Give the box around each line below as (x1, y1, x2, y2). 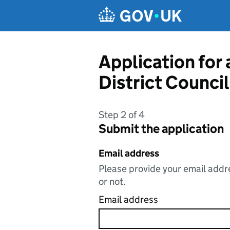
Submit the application (99, 121, 224, 136)
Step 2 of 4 (99, 109, 145, 121)
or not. (99, 176, 126, 187)
